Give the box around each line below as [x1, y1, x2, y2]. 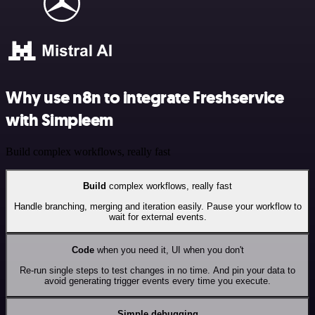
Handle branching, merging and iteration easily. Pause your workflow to [13, 200, 302, 212]
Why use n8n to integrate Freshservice [6, 86, 284, 110]
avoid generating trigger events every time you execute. [44, 275, 271, 286]
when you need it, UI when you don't [94, 245, 244, 256]
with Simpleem [6, 109, 113, 132]
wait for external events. [108, 211, 207, 222]
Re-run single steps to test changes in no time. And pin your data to [20, 264, 295, 276]
